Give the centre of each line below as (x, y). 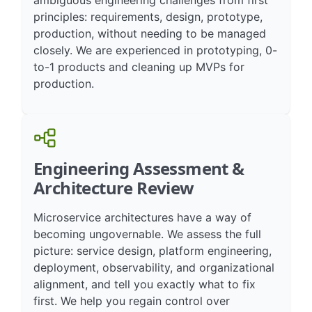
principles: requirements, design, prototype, (148, 32)
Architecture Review (114, 203)
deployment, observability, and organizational (154, 283)
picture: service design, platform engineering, (153, 266)
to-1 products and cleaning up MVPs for (139, 82)
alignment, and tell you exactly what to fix (145, 299)
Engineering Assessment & (139, 184)
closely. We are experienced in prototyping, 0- (155, 65)
